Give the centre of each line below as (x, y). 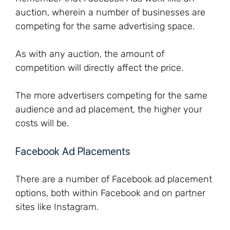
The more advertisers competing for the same (111, 95)
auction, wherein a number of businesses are (110, 12)
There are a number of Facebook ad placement (114, 179)
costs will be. (42, 123)
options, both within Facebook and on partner (110, 193)
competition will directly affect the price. (99, 68)
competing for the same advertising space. (105, 26)
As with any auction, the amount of (90, 54)
